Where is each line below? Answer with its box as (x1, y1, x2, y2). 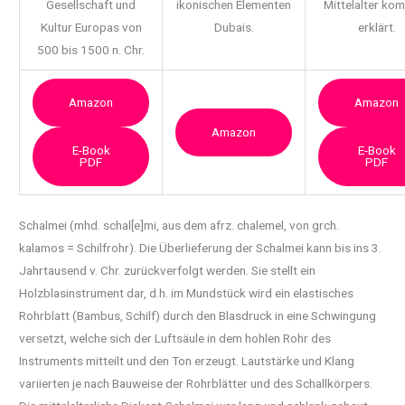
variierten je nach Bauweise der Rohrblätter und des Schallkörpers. (19, 375, 373, 391)
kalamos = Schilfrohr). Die (19, 240, 160, 255)
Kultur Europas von (40, 20, 142, 35)
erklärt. (357, 20, 396, 35)
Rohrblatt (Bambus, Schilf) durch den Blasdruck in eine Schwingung (19, 307, 377, 323)
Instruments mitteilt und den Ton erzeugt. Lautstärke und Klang (19, 353, 355, 368)
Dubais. (213, 20, 254, 35)
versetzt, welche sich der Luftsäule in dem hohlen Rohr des (19, 330, 332, 345)
